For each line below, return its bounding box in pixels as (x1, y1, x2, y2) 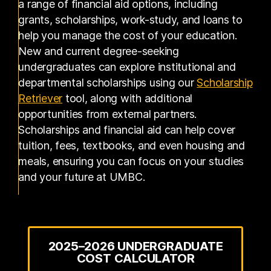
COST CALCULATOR (76, 250, 195, 266)
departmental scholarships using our (18, 76, 197, 89)
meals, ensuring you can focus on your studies (18, 154, 244, 168)
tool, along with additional (62, 91, 193, 105)
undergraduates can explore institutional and (18, 60, 236, 73)
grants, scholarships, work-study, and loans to (18, 13, 243, 26)
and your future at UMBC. (18, 170, 145, 183)
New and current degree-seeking (18, 44, 179, 57)
